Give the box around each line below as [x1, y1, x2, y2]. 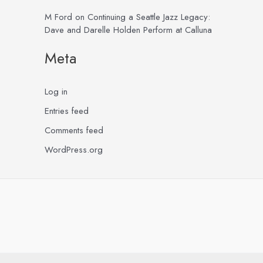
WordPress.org [45, 143, 103, 157]
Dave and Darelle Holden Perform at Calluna [45, 23, 212, 37]
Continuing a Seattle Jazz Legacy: [87, 11, 210, 24]
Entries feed [45, 104, 89, 117]
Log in [45, 85, 68, 98]
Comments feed [45, 124, 103, 137]
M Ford [45, 11, 72, 24]
